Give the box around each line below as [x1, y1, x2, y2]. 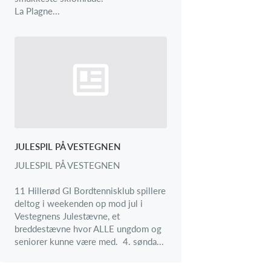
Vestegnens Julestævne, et [15, 211, 120, 222]
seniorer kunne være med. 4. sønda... [15, 236, 164, 247]
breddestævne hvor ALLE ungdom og [15, 223, 162, 235]
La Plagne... [15, 5, 60, 16]
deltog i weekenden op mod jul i [15, 198, 143, 209]
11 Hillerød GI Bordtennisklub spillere [15, 185, 166, 197]
